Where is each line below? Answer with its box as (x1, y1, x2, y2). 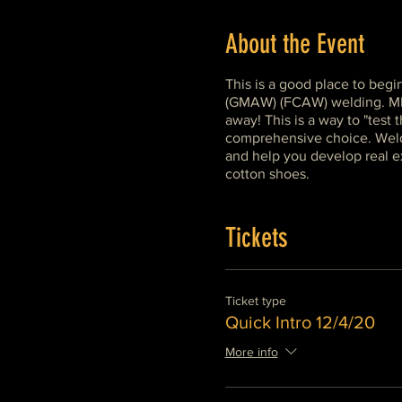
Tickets (224, 222, 288, 254)
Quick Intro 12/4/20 (224, 312, 375, 332)
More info (224, 345, 278, 360)
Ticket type (224, 293, 286, 308)
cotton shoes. (224, 166, 310, 181)
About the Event (224, 28, 364, 60)
